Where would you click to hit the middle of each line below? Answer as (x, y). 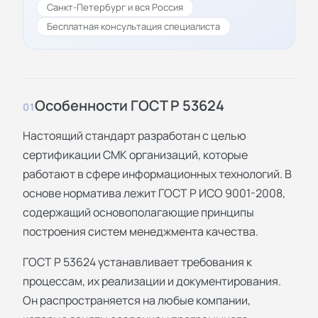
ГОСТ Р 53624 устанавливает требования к (137, 262)
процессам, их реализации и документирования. (152, 281)
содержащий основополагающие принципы (138, 212)
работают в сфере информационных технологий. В (157, 174)
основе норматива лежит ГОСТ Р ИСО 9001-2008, (154, 193)
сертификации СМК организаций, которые (135, 154)
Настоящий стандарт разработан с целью (135, 135)
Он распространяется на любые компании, (137, 300)
